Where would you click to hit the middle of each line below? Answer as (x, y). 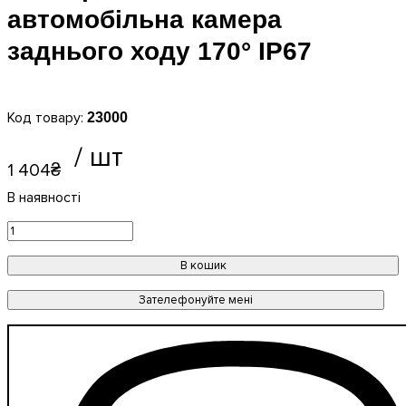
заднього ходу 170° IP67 (159, 51)
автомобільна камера (145, 19)
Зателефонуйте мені (196, 300)
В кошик (203, 266)
